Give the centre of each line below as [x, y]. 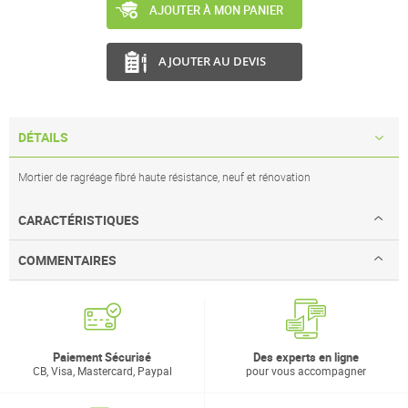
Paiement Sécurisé [102, 357]
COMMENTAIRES [67, 260]
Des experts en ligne [306, 357]
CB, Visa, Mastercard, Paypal [102, 371]
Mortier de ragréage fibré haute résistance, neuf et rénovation [164, 177]
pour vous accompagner [306, 371]
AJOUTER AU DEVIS [212, 61]
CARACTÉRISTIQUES [79, 220]
